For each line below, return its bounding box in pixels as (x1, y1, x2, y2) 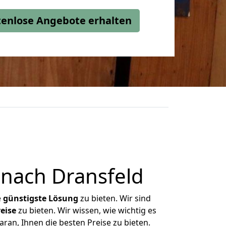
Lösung (48, 193, 78, 204)
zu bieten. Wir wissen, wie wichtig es (16, 205, 156, 216)
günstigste (3, 193, 46, 204)
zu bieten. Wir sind (78, 193, 151, 204)
